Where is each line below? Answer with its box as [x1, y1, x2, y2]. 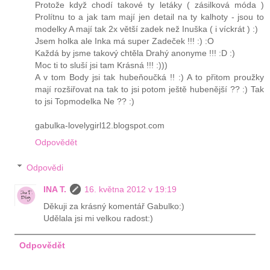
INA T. [43, 184, 67, 194]
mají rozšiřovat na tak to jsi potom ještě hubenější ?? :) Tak [35, 84, 264, 95]
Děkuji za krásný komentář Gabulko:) [43, 201, 185, 211]
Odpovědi [27, 162, 64, 172]
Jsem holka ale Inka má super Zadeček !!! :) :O [35, 36, 214, 46]
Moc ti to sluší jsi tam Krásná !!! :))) [35, 60, 168, 71]
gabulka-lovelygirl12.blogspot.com [35, 121, 165, 131]
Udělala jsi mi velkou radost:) [43, 213, 154, 223]
